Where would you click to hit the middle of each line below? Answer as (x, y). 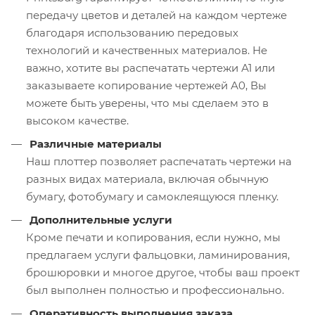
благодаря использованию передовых (132, 32)
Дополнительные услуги (101, 219)
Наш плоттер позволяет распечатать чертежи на (159, 161)
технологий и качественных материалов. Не (147, 50)
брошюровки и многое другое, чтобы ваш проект (163, 272)
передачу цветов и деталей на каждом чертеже (156, 15)
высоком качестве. (77, 120)
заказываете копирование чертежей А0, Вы (146, 85)
